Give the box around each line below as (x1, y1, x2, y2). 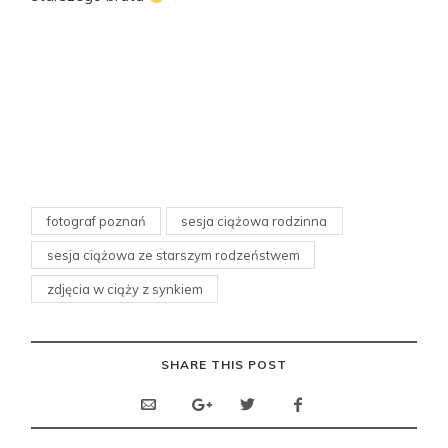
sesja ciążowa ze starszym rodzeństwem (46, 246, 300, 263)
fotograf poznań (46, 212, 146, 229)
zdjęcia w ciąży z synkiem (46, 280, 203, 297)
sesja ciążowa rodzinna (181, 212, 328, 229)
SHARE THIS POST (160, 357, 287, 373)
